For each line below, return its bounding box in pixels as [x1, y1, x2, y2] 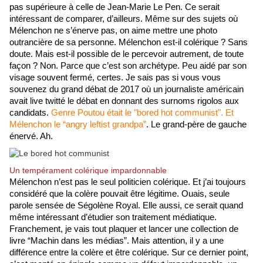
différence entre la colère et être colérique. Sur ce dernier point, [9, 248, 248, 258]
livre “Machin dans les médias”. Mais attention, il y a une [9, 236, 224, 246]
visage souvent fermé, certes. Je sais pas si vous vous [9, 73, 221, 83]
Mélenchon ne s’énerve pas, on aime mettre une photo [9, 26, 217, 36]
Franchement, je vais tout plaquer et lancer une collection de [9, 224, 238, 234]
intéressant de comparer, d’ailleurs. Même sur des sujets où [9, 14, 238, 24]
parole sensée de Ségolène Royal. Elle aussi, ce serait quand [9, 201, 243, 211]
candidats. [9, 108, 49, 118]
